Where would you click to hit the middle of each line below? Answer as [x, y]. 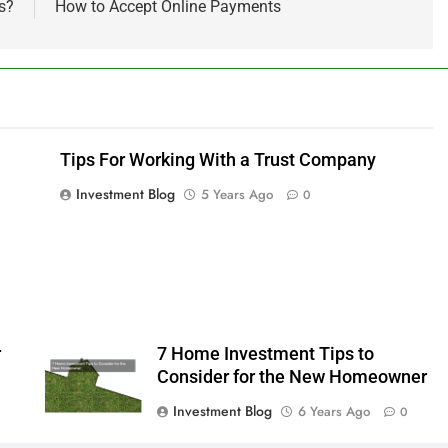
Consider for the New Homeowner [291, 376]
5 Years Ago [236, 194]
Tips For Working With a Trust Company [217, 159]
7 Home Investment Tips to [265, 353]
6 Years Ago [333, 411]
